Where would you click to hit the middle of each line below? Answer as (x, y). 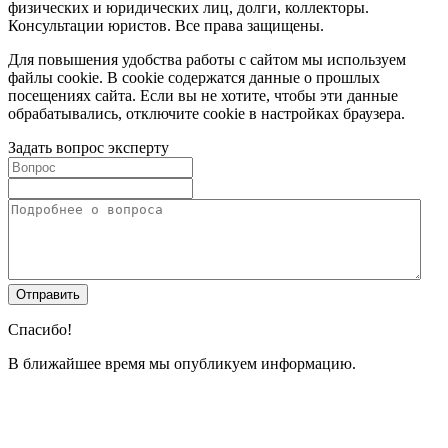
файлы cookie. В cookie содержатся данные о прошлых (194, 78)
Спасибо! (40, 330)
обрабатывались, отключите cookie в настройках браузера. (206, 114)
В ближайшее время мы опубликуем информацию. (182, 364)
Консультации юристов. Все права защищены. (166, 26)
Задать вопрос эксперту (88, 148)
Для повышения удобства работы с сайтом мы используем (207, 60)
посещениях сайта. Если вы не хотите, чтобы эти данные (203, 96)
